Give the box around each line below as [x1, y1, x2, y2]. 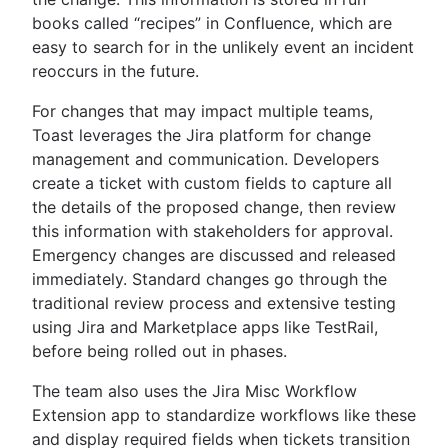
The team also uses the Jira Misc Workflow [32, 380, 357, 401]
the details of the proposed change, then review [32, 196, 396, 217]
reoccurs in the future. [32, 60, 199, 81]
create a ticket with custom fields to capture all [32, 172, 392, 193]
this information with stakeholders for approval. [32, 220, 393, 241]
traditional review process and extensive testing [32, 292, 396, 313]
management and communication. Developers [32, 148, 379, 169]
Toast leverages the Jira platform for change [32, 124, 371, 145]
